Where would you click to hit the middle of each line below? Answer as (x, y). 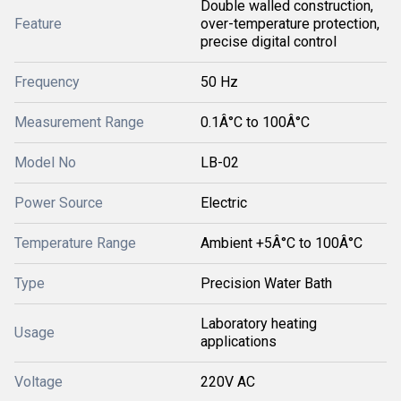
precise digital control (269, 42)
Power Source (59, 203)
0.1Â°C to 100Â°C (255, 122)
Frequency (47, 82)
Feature (38, 24)
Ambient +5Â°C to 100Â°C (282, 243)
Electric (224, 203)
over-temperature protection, (290, 24)
